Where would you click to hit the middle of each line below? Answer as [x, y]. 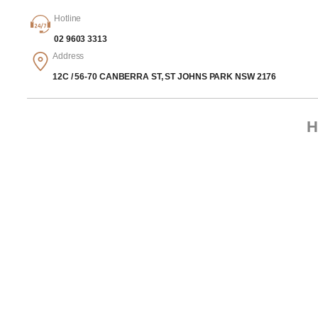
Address [68, 56]
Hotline [68, 18]
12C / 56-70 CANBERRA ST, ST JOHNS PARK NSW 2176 [165, 77]
